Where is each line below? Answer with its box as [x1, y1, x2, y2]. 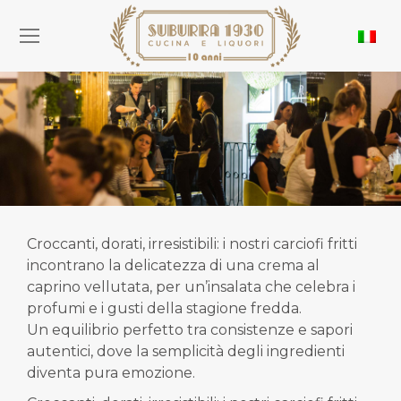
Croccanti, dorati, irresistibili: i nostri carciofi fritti [27, 235, 357, 252]
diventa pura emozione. [27, 364, 195, 381]
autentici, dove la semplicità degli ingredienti [27, 343, 345, 360]
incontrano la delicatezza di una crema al [27, 257, 320, 274]
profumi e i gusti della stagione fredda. [27, 300, 302, 317]
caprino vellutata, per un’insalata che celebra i [27, 278, 355, 295]
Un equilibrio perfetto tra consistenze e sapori [27, 321, 353, 338]
